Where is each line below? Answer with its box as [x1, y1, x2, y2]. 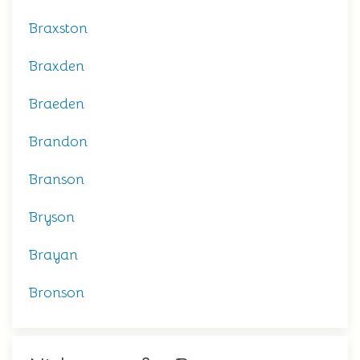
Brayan [28, 246, 78, 264]
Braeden [28, 95, 84, 112]
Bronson [28, 284, 84, 301]
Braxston [28, 19, 88, 37]
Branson [28, 170, 84, 188]
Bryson [28, 208, 75, 226]
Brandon [28, 133, 88, 150]
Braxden [28, 57, 84, 75]
